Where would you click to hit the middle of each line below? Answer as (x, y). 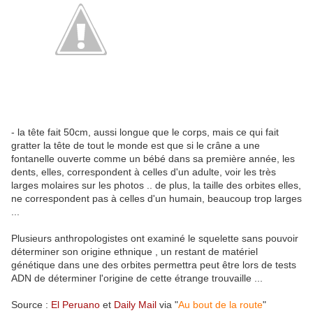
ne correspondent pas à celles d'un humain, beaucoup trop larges (156, 199)
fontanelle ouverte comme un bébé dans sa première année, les (153, 159)
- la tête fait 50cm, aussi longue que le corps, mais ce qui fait (145, 132)
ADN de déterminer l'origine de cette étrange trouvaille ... (137, 278)
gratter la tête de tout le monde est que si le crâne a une (136, 146)
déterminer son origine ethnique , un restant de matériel (134, 252)
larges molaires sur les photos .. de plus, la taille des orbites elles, (156, 185)
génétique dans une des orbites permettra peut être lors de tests (154, 265)
